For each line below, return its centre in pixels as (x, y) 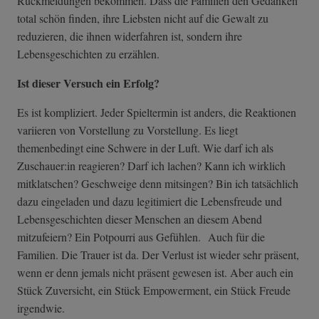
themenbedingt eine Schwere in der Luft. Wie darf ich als (145, 148)
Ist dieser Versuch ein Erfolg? (88, 83)
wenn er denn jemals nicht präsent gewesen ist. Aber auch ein (155, 273)
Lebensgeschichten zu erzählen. (88, 54)
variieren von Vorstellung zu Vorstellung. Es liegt (127, 130)
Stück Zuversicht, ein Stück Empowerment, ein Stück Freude (154, 291)
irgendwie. (41, 308)
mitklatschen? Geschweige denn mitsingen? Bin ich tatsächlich (158, 184)
